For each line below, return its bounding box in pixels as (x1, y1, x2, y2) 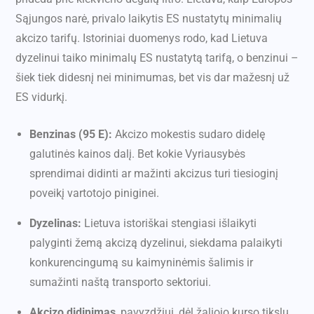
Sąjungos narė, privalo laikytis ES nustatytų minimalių (15, 12, 282, 26)
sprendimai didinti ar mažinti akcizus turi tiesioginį (29, 167, 278, 181)
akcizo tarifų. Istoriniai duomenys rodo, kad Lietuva (15, 32, 268, 46)
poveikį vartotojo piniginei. (29, 186, 159, 200)
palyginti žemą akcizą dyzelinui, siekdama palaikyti (29, 236, 282, 250)
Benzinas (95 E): (29, 128, 112, 142)
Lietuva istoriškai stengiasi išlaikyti (81, 217, 257, 231)
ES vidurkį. (15, 90, 67, 104)
